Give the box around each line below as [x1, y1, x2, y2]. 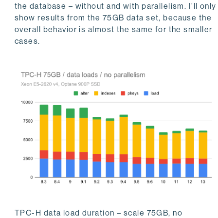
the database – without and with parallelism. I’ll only [15, 1, 217, 11]
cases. [15, 36, 40, 46]
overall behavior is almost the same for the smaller [15, 25, 213, 35]
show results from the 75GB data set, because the [15, 13, 212, 23]
